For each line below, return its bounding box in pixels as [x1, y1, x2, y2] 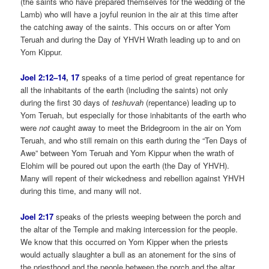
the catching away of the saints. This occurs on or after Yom [20, 21, 231, 33]
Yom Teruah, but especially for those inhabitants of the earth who [20, 109, 247, 121]
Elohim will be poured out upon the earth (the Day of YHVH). [20, 160, 230, 172]
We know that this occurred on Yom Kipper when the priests [20, 235, 229, 247]
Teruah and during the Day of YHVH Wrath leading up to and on [20, 34, 241, 46]
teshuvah [112, 97, 144, 109]
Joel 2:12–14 [20, 71, 67, 83]
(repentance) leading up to [144, 97, 237, 109]
